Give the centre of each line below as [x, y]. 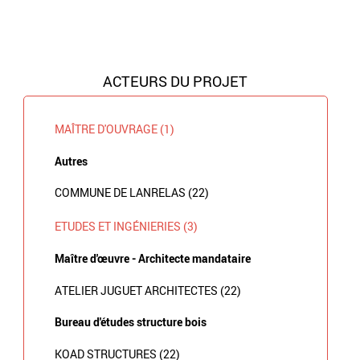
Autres [71, 161]
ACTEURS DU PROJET [176, 81]
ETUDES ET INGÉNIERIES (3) [126, 227]
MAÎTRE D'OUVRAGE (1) [114, 129]
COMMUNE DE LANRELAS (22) [131, 193]
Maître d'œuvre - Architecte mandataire [152, 258]
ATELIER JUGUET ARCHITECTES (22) [147, 290]
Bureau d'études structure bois [130, 322]
